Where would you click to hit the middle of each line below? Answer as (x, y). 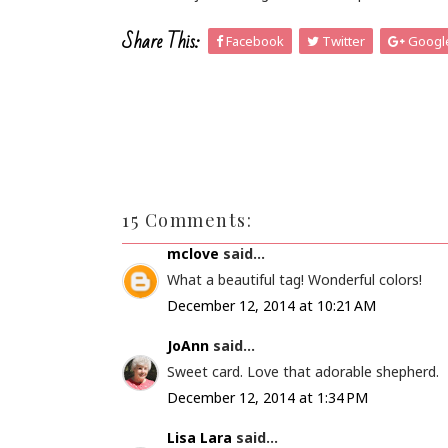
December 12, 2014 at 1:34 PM (267, 397)
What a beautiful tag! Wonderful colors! (294, 279)
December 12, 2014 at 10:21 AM (271, 305)
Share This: (161, 42)
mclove (193, 253)
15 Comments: (187, 220)
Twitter (342, 41)
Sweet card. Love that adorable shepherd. (303, 371)
